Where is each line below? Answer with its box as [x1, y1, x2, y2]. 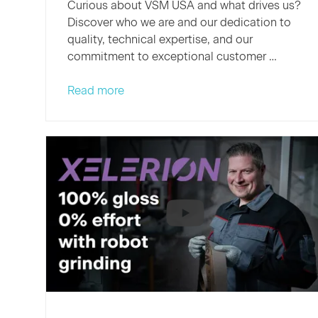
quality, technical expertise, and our [67, 32, 253, 46]
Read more [67, 83, 124, 97]
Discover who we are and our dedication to [67, 15, 291, 29]
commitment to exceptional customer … [67, 49, 277, 63]
